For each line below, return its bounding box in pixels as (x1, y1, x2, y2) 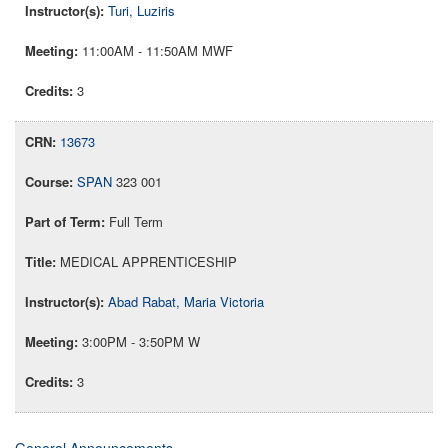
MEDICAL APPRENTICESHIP (60, 252, 237, 272)
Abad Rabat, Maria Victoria (108, 292, 264, 312)
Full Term (109, 212, 163, 232)
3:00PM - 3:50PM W (82, 332, 200, 352)
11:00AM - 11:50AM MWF (82, 41, 233, 61)
